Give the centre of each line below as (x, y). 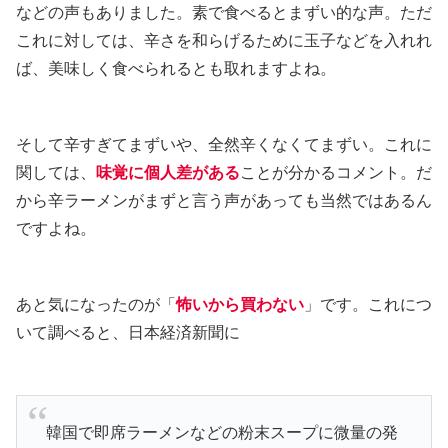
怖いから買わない (240, 305)
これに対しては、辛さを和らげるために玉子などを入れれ (224, 41)
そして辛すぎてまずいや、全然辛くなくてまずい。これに (224, 145)
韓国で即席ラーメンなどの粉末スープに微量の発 (221, 432)
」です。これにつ (368, 305)
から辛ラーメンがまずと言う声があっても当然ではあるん (224, 201)
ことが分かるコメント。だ (336, 173)
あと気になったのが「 (96, 305)
